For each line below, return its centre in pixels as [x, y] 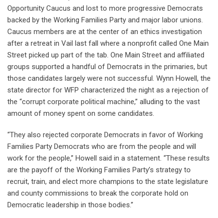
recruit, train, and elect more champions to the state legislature [108, 181]
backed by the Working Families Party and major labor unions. [105, 20]
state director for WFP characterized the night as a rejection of [108, 90]
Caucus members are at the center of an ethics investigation [105, 31]
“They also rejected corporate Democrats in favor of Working [105, 135]
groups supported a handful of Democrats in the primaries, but [107, 66]
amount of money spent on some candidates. [82, 113]
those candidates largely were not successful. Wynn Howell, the [109, 78]
